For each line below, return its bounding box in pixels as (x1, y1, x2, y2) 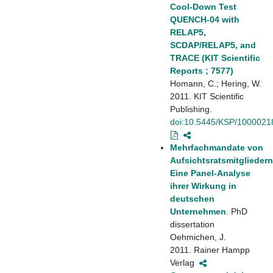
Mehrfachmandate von (170, 142, 263, 152)
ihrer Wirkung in (170, 180, 236, 191)
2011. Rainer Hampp (170, 244, 250, 255)
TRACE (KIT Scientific (170, 52, 260, 63)
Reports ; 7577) (170, 65, 233, 76)
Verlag (170, 257, 199, 268)
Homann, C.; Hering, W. (170, 78, 261, 88)
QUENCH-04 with (170, 14, 239, 24)
